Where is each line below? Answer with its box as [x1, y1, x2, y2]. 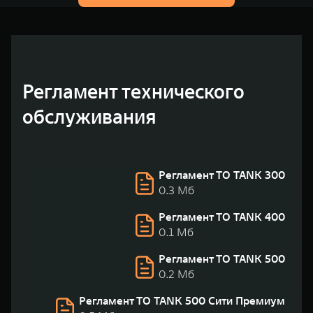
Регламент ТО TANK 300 [159, 168, 285, 182]
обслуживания [22, 105, 156, 129]
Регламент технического [22, 80, 244, 104]
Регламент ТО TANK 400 [159, 210, 285, 224]
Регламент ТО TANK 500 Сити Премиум [79, 293, 285, 307]
